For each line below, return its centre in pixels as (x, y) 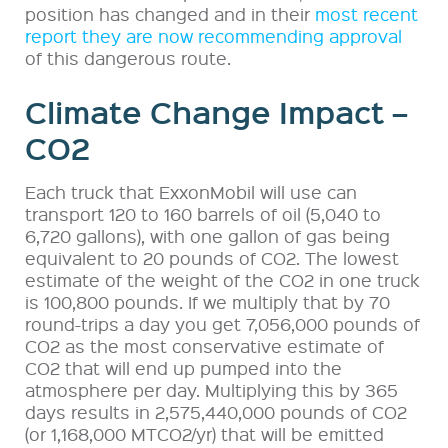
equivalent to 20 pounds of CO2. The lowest (212, 257)
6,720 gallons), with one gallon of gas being (207, 235)
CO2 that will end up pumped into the (183, 367)
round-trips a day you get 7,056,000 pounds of (222, 323)
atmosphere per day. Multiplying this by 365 (211, 389)
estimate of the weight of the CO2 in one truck (222, 279)
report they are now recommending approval (213, 35)
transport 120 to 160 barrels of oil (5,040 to (203, 213)
